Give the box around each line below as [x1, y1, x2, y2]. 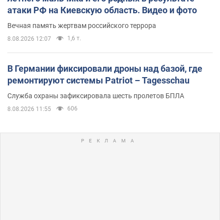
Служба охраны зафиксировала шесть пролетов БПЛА [7, 91, 184, 100]
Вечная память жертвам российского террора [7, 21, 156, 29]
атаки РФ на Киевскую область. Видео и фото [7, 4, 197, 15]
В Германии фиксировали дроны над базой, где [7, 63, 202, 74]
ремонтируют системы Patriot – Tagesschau [7, 75, 190, 85]
